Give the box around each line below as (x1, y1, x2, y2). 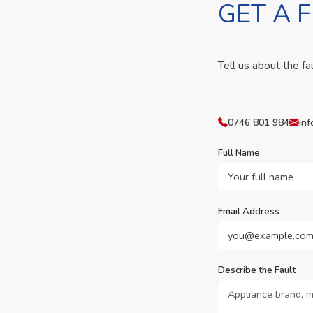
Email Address (218, 205, 279, 218)
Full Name (218, 147, 260, 159)
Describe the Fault (218, 264, 296, 277)
